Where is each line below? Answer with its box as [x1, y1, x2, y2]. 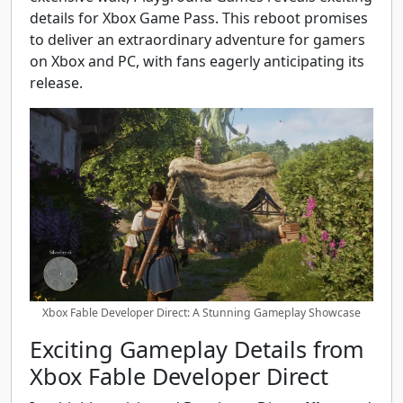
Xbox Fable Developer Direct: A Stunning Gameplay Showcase [42, 304, 361, 320]
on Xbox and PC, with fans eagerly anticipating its [30, 51, 364, 71]
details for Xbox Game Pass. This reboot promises [30, 8, 368, 28]
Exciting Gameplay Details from [30, 333, 364, 364]
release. [30, 73, 83, 93]
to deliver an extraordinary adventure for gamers [30, 30, 365, 49]
